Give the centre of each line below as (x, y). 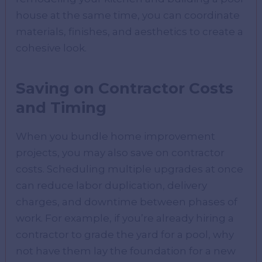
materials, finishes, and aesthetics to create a (130, 32)
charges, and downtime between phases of (127, 202)
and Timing (61, 108)
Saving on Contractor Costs (125, 89)
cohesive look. (51, 48)
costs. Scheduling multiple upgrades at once (130, 169)
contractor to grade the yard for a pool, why (125, 235)
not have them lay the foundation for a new (126, 251)
